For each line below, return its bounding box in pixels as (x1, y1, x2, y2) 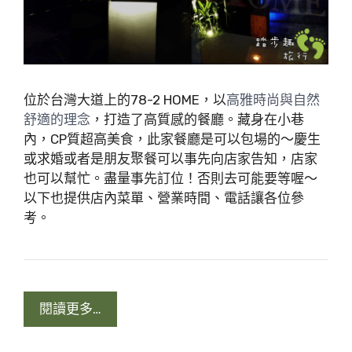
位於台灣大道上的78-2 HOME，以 (24, 91, 226, 108)
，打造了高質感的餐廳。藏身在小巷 (90, 111, 304, 127)
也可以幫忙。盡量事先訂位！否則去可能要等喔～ (24, 170, 317, 186)
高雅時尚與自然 (226, 92, 320, 108)
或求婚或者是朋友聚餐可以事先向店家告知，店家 (24, 150, 317, 167)
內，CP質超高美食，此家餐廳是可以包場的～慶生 (24, 130, 321, 147)
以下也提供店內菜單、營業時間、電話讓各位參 (24, 189, 304, 206)
